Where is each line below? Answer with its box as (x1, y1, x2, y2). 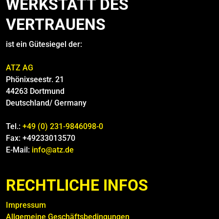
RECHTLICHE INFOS (6, 176, 148, 195)
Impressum (6, 200, 46, 210)
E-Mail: (6, 145, 32, 154)
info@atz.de (32, 145, 74, 154)
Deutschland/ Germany (6, 98, 87, 108)
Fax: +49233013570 (6, 133, 75, 143)
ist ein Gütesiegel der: (6, 40, 82, 49)
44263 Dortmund (6, 87, 65, 96)
